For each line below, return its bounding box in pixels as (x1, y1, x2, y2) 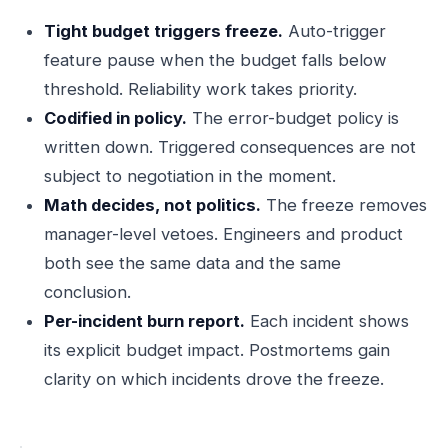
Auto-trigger (283, 21, 386, 41)
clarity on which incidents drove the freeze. (44, 369, 384, 389)
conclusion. (44, 282, 131, 302)
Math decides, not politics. (44, 195, 261, 215)
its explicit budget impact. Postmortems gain (44, 340, 390, 360)
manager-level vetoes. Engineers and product (44, 224, 403, 244)
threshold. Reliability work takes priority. (44, 79, 357, 99)
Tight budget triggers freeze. (44, 21, 283, 41)
